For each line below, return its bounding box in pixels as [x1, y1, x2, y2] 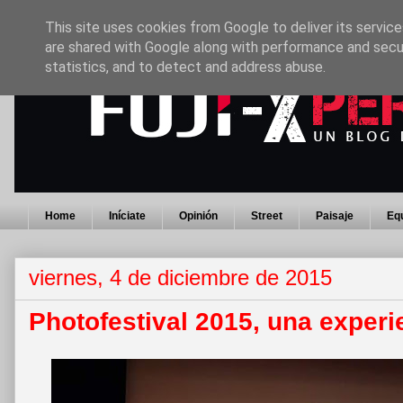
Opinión [179, 210, 218, 223]
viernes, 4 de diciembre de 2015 [29, 265, 332, 291]
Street [251, 210, 282, 223]
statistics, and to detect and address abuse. [44, 58, 326, 76]
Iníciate [109, 210, 146, 223]
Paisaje [316, 210, 354, 223]
